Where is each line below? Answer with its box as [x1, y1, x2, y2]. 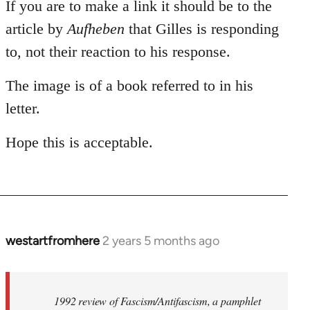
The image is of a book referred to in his [6, 76, 253, 94]
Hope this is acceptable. [6, 133, 153, 151]
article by [6, 19, 67, 37]
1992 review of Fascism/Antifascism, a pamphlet [54, 293, 261, 308]
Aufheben [67, 19, 125, 37]
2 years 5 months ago [102, 232, 219, 248]
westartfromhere [6, 232, 100, 248]
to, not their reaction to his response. [6, 42, 230, 60]
